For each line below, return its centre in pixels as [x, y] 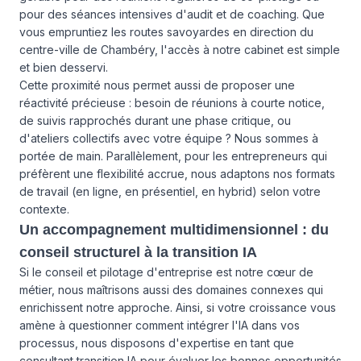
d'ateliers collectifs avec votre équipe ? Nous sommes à [169, 138]
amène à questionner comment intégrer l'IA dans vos [160, 325]
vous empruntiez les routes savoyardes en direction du [166, 32]
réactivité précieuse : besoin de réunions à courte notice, [172, 103]
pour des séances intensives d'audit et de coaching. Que [172, 14]
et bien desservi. [64, 67]
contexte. [44, 209]
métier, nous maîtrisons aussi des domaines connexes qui [171, 290]
